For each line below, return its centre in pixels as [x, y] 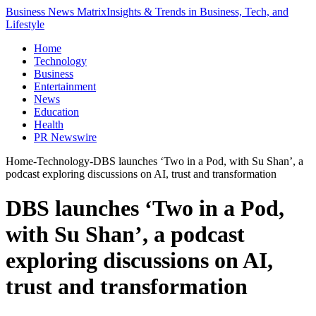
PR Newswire [65, 137]
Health [49, 124]
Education [56, 112]
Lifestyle [25, 24]
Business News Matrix [56, 12]
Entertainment [65, 86]
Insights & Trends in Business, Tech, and [197, 12]
